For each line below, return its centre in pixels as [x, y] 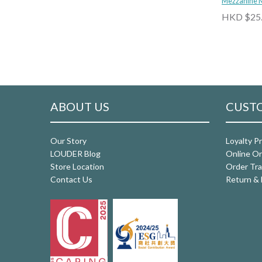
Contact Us [71, 180]
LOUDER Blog [75, 154]
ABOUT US [80, 107]
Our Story [68, 141]
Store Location [77, 167]
